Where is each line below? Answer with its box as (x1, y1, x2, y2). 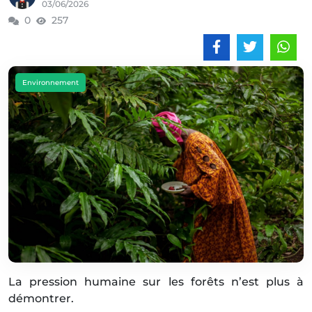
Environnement (22, 78, 79, 87)
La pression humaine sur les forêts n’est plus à (8, 275, 304, 289)
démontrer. (8, 292, 74, 306)
